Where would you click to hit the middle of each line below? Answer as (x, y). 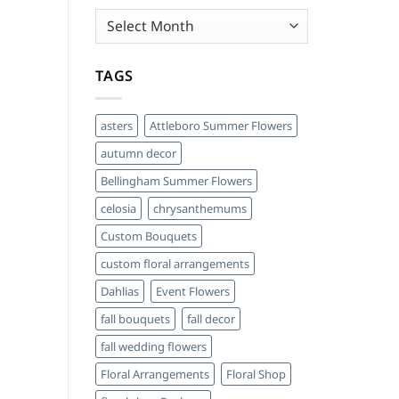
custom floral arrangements (175, 264)
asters (117, 126)
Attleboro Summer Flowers (221, 126)
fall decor (211, 319)
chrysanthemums (200, 209)
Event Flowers (193, 292)
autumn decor (138, 154)
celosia (118, 209)
